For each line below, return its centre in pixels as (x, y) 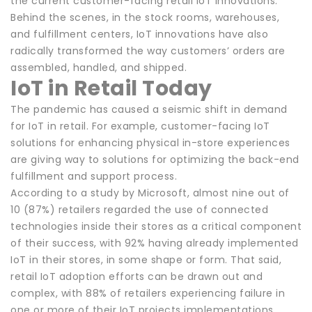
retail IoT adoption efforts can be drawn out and (136, 276)
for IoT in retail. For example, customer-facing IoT (140, 126)
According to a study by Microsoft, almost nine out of (150, 193)
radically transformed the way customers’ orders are (148, 50)
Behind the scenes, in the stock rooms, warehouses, (145, 17)
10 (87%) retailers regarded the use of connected (139, 209)
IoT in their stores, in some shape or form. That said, (146, 259)
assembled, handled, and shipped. (99, 67)
